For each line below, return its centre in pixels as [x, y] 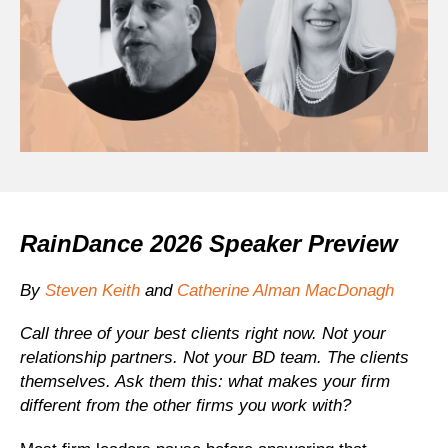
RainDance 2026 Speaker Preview [209, 243]
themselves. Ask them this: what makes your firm [205, 382]
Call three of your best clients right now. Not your [203, 334]
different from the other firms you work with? [185, 406]
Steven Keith [92, 290]
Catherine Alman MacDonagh [285, 290]
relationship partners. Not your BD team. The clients [214, 358]
